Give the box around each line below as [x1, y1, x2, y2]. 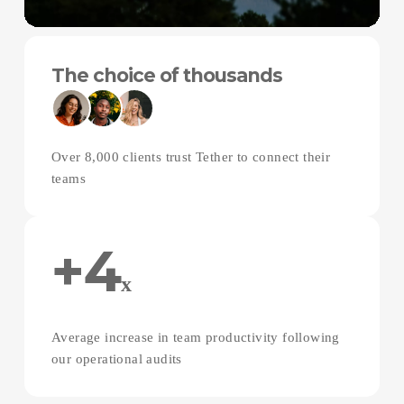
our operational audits [50, 351, 182, 366]
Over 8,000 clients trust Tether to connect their [50, 149, 331, 164]
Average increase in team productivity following [50, 329, 340, 344]
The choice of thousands [50, 63, 282, 87]
